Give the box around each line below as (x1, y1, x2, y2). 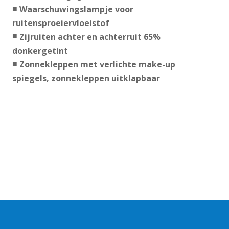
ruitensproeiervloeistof (12, 17, 109, 29)
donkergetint (12, 45, 68, 57)
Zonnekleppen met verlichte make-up (19, 59, 175, 71)
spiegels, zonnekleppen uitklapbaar (12, 73, 160, 84)
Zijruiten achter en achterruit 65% (19, 31, 161, 43)
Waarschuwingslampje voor (19, 4, 133, 15)
